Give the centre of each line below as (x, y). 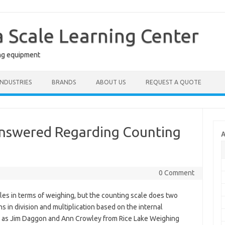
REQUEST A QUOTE (174, 82)
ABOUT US (111, 82)
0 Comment (176, 173)
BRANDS (64, 82)
